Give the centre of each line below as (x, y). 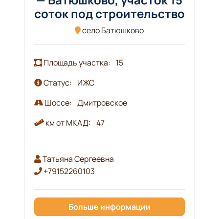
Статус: (57, 82)
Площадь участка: (77, 62)
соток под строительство (109, 13)
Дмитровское (102, 102)
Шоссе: (58, 102)
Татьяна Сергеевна (77, 159)
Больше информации (109, 207)
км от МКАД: (68, 122)
